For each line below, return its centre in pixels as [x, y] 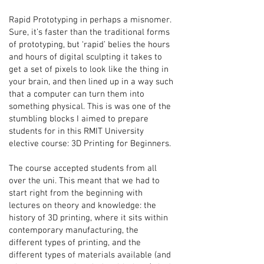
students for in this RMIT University [76, 131]
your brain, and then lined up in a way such [91, 82]
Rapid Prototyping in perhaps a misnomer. [90, 20]
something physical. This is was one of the [90, 107]
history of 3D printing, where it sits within [88, 218]
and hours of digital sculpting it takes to [85, 57]
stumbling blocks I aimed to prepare [79, 119]
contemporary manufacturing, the [74, 230]
